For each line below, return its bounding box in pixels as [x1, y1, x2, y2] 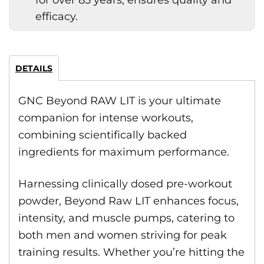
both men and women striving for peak [18, 229, 227, 242]
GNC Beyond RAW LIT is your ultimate [18, 94, 221, 107]
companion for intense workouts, [18, 111, 193, 124]
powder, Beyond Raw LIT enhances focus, [18, 194, 239, 207]
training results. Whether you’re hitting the [18, 246, 245, 259]
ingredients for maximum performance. [18, 146, 229, 159]
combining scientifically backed [18, 128, 187, 141]
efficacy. [35, 10, 78, 23]
